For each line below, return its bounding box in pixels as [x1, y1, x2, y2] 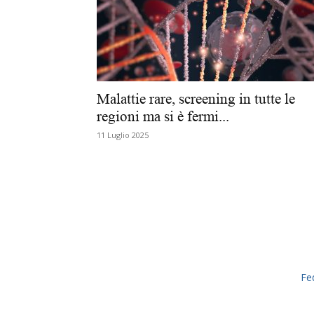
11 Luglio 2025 [97, 130, 149, 140]
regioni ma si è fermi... [97, 108, 229, 125]
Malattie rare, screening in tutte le [97, 90, 295, 107]
